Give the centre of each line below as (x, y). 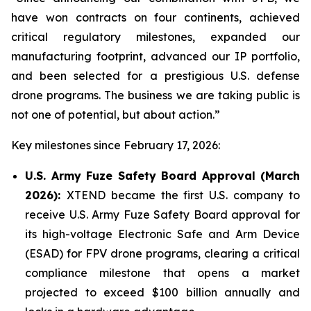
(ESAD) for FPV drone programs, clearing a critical (162, 254)
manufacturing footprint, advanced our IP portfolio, (155, 57)
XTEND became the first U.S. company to (183, 195)
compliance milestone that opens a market (162, 273)
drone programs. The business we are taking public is (155, 95)
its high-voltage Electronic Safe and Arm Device (162, 234)
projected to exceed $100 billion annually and (162, 293)
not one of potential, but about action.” (116, 115)
